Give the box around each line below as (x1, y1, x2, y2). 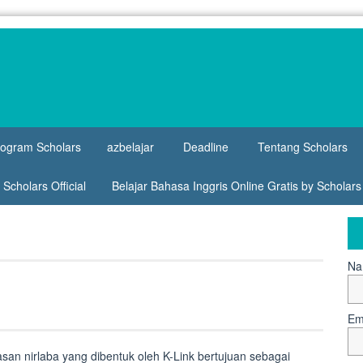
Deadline (183, 139, 228, 155)
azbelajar (107, 139, 154, 155)
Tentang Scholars (258, 139, 348, 155)
